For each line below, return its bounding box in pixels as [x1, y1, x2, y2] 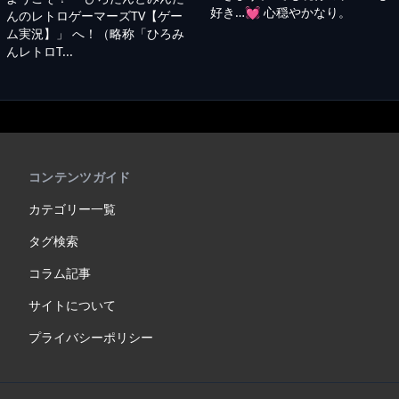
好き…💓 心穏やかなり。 [210, 3, 351, 20]
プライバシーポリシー [28, 328, 153, 346]
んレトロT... [5, 42, 73, 60]
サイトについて [28, 296, 116, 313]
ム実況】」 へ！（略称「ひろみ [5, 24, 184, 42]
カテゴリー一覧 [28, 199, 116, 217]
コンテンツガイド [28, 167, 131, 185]
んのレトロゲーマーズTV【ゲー [5, 6, 183, 24]
